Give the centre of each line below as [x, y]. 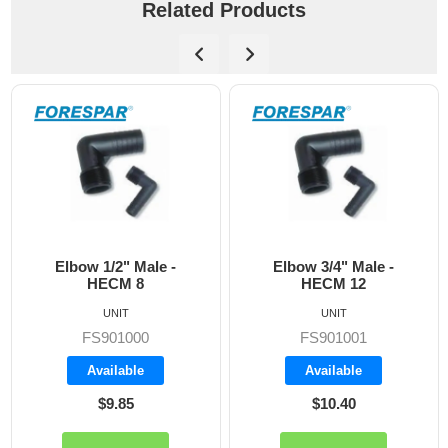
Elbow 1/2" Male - [92, 266]
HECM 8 [92, 283]
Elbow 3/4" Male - [310, 266]
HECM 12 [310, 283]
